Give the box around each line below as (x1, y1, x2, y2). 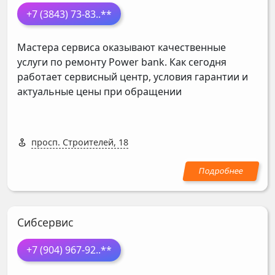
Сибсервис (17, 214, 73, 230)
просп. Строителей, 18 (31, 136, 128, 149)
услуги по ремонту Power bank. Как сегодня (17, 55, 227, 69)
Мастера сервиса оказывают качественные (17, 41, 226, 55)
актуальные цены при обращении (17, 85, 182, 99)
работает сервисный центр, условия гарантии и (17, 70, 248, 84)
